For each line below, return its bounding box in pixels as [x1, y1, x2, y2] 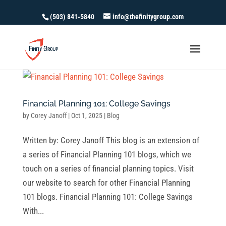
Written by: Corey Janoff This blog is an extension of [22, 135, 199, 145]
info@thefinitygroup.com [112, 13, 184, 21]
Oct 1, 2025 [71, 111, 102, 120]
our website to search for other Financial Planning [22, 178, 190, 188]
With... [22, 206, 44, 216]
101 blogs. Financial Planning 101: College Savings [22, 192, 193, 202]
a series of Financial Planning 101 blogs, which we [22, 149, 191, 159]
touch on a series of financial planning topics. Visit [22, 163, 194, 174]
